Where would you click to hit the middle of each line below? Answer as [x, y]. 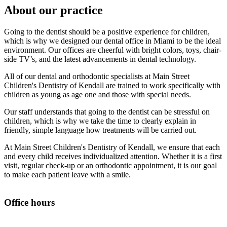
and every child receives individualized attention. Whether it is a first [113, 156]
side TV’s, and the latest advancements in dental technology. [100, 59]
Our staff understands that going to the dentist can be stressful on [107, 111]
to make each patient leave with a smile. [67, 174]
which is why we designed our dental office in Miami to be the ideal [112, 41]
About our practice [53, 10]
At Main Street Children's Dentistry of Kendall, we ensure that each [112, 147]
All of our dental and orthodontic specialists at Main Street [97, 76]
